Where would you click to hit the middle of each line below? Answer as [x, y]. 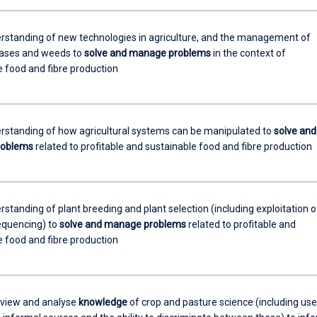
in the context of [248, 53]
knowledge [103, 302]
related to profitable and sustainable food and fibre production [172, 146]
